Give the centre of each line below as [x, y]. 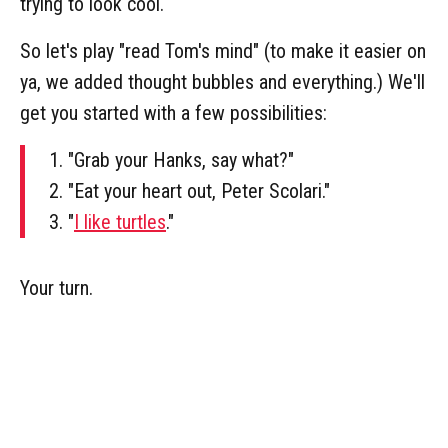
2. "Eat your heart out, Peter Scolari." [189, 190]
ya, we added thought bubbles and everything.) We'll [222, 81]
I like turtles [120, 221]
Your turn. [56, 287]
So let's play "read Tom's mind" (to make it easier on [223, 50]
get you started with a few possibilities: [173, 112]
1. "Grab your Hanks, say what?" [171, 159]
